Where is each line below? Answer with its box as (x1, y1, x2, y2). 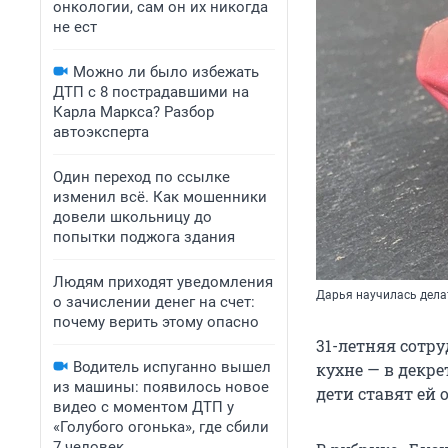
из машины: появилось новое (53, 378, 269, 396)
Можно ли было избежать (73, 63, 259, 81)
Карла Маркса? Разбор (53, 103, 214, 121)
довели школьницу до (53, 208, 212, 226)
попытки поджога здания (53, 228, 235, 246)
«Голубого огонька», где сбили (53, 418, 269, 436)
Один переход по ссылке (53, 168, 230, 186)
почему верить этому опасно (53, 313, 259, 331)
